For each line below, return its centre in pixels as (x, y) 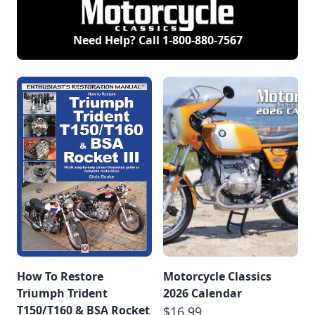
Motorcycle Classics (217, 276)
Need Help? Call (117, 40)
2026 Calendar (202, 293)
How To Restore (60, 276)
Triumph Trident (62, 293)
